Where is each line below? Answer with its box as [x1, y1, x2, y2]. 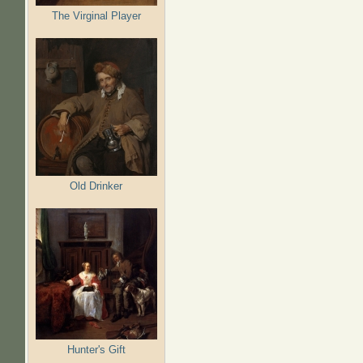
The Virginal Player [51, 9, 141, 22]
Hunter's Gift [66, 343, 126, 356]
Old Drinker [70, 179, 123, 192]
